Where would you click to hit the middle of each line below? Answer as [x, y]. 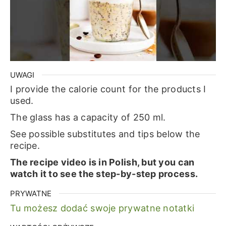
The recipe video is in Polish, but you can [102, 162]
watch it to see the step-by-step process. [104, 174]
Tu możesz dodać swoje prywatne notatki [102, 208]
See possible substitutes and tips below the [105, 134]
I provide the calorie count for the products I [108, 89]
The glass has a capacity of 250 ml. [88, 118]
